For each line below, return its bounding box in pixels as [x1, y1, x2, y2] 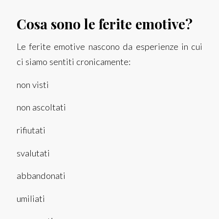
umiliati [16, 193, 45, 204]
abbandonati [16, 170, 66, 181]
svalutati [16, 147, 50, 158]
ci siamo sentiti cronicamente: [16, 56, 131, 67]
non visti [16, 79, 49, 90]
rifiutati [16, 124, 45, 135]
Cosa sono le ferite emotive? [16, 15, 193, 33]
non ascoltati [16, 102, 66, 113]
